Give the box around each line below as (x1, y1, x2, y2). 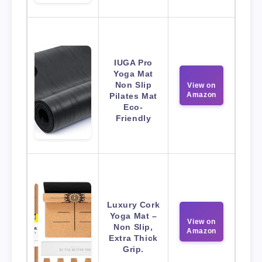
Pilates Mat (109, 91, 157, 101)
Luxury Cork (106, 200, 160, 210)
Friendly (115, 113, 151, 123)
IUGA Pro (114, 58, 153, 68)
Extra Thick (109, 233, 158, 243)
